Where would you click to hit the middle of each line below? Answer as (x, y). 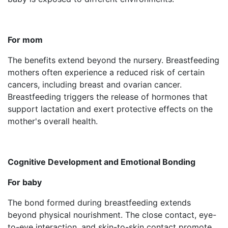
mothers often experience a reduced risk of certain (106, 72)
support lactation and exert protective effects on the (110, 109)
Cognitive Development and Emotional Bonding (102, 162)
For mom (25, 39)
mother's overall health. (53, 121)
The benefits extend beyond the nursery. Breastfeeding (113, 60)
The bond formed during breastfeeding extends (99, 202)
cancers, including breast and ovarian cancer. (95, 84)
